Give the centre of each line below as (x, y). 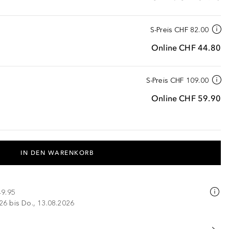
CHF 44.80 (200, 48)
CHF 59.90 (200, 98)
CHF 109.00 (189, 81)
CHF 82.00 (191, 30)
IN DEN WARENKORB (58, 153)
